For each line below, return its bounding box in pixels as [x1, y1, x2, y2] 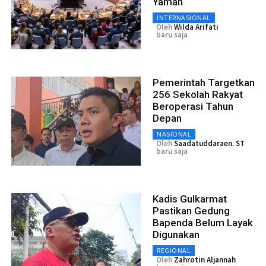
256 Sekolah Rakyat [153, 88, 243, 101]
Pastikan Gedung [153, 205, 230, 217]
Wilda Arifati [174, 22, 218, 33]
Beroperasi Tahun [153, 100, 233, 113]
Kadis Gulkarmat [153, 193, 227, 205]
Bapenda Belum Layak [153, 217, 253, 229]
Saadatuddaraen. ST [174, 138, 245, 149]
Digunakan [153, 229, 199, 241]
